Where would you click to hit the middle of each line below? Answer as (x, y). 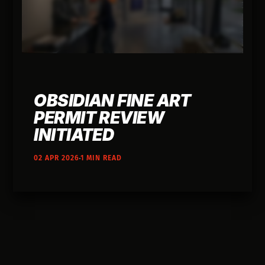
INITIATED (74, 135)
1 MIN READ (101, 158)
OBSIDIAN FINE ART (112, 101)
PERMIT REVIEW (99, 118)
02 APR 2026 (57, 158)
